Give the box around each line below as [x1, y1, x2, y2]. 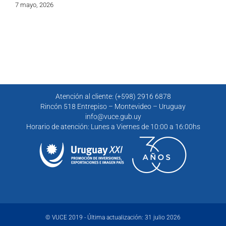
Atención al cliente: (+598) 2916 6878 [55, 92, 171, 101]
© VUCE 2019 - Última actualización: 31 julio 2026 [45, 214, 181, 221]
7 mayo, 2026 [15, 1, 53, 9]
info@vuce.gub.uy [85, 112, 141, 121]
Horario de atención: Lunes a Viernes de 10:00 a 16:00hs [26, 123, 200, 131]
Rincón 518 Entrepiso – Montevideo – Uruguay [40, 102, 186, 111]
